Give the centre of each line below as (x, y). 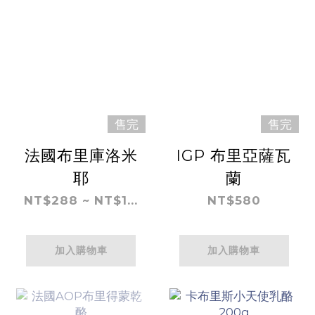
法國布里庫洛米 (81, 155)
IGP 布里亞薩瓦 (234, 155)
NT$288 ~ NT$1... (81, 200)
